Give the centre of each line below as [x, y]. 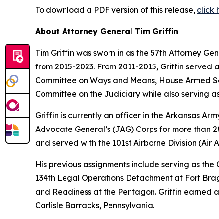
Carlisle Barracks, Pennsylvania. [95, 205]
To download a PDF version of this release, [116, 10]
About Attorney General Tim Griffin [107, 31]
